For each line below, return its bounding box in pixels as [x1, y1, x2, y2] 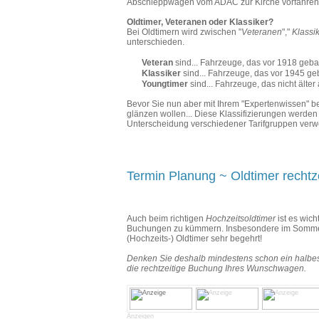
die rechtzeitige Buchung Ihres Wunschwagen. [127, 263, 306, 273]
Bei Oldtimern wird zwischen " [127, 26, 241, 37]
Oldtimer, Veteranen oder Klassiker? [127, 16, 273, 27]
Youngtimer [142, 78, 188, 89]
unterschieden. [127, 36, 184, 47]
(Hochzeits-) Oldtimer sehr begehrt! [127, 233, 262, 244]
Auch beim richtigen [127, 213, 206, 224]
